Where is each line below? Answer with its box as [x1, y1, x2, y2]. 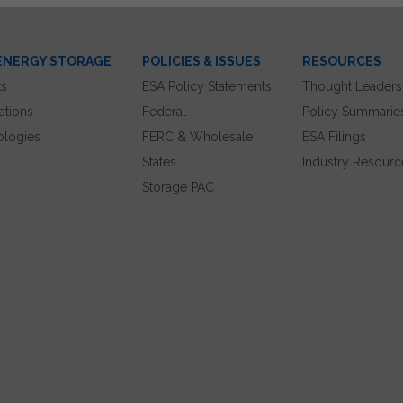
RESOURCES [302, 53, 381, 68]
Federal [142, 103, 186, 119]
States [142, 154, 176, 169]
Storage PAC [142, 179, 214, 194]
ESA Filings [302, 129, 366, 144]
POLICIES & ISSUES [142, 53, 261, 68]
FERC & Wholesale [142, 129, 253, 144]
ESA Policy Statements [142, 78, 272, 94]
